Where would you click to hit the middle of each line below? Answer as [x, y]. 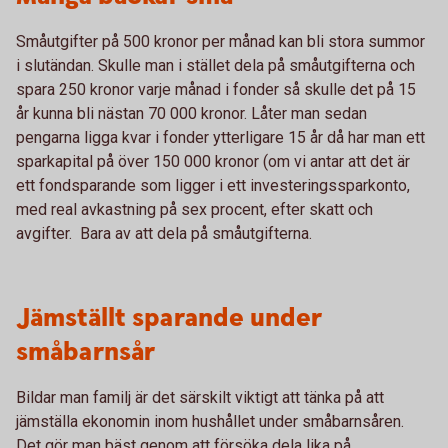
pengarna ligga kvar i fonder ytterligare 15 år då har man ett [220, 137]
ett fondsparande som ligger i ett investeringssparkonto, [213, 185]
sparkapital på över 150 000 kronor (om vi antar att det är [213, 161]
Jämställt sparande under [169, 318]
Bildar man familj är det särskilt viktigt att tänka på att [200, 397]
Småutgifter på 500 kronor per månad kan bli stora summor [220, 41]
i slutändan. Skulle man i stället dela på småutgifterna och [215, 65]
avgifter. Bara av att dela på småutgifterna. [164, 233]
